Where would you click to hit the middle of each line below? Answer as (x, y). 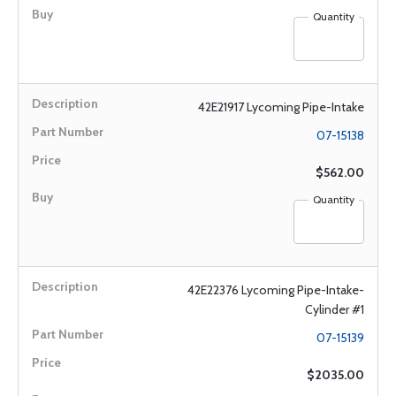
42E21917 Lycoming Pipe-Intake (281, 107)
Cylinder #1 (335, 309)
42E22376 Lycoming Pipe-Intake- (276, 290)
